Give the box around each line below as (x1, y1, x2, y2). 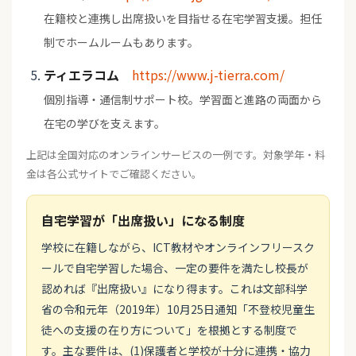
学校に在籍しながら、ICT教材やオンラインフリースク (41, 239, 315, 256)
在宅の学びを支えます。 (44, 115, 165, 132)
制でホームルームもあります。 (44, 34, 199, 51)
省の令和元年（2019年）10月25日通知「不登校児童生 (41, 301, 315, 318)
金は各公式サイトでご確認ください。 (26, 166, 202, 182)
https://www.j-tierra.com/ (132, 65, 284, 85)
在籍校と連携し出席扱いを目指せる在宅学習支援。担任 (44, 10, 322, 27)
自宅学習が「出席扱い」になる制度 (41, 211, 245, 230)
